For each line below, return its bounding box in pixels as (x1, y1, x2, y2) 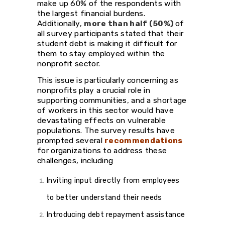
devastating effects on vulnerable (37, 115, 166, 125)
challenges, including (37, 155, 116, 165)
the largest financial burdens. (37, 8, 146, 18)
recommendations (104, 135, 183, 145)
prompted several (37, 135, 105, 145)
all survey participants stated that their (37, 28, 184, 38)
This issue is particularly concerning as (37, 75, 179, 85)
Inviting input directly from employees (46, 175, 180, 185)
